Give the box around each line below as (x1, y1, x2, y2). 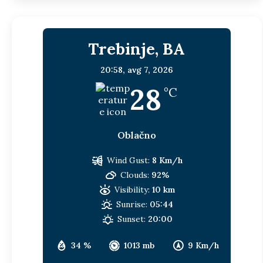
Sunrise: (116, 198, 148, 210)
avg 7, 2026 (127, 64, 173, 75)
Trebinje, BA (88, 38, 186, 59)
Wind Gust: (107, 154, 150, 166)
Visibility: (114, 184, 150, 195)
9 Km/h (187, 240, 219, 251)
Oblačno (117, 129, 156, 141)
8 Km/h (152, 154, 183, 166)
